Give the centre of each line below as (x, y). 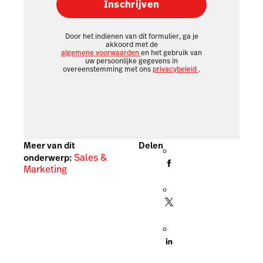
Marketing (45, 170)
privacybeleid (176, 70)
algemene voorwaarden (101, 53)
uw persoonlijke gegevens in (131, 61)
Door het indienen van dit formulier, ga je (131, 37)
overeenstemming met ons (108, 70)
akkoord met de (131, 45)
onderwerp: (48, 158)
